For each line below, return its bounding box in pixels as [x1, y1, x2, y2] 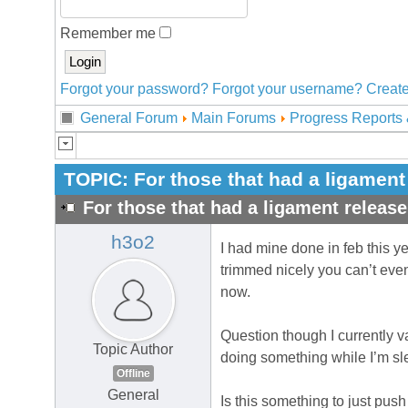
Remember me [60, 25, 159, 41]
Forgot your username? [212, 81, 362, 97]
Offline [116, 367, 150, 381]
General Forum [80, 110, 178, 126]
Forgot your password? [60, 81, 209, 97]
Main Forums [191, 110, 276, 126]
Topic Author [93, 342, 173, 358]
